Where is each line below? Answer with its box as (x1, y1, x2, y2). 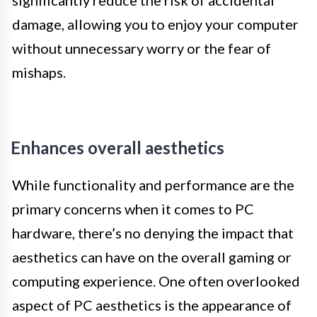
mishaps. (12, 64, 66, 81)
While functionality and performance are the (12, 176, 294, 194)
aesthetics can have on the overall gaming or (12, 248, 292, 266)
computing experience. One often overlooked (12, 272, 300, 290)
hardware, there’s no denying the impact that (12, 224, 294, 242)
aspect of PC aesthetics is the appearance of (12, 296, 292, 314)
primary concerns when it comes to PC (12, 200, 254, 218)
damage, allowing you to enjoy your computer (12, 16, 299, 33)
